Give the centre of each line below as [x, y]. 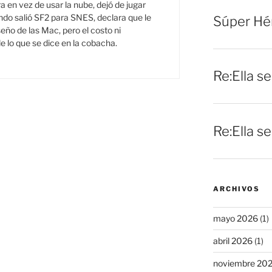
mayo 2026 [235, 218]
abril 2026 [233, 240]
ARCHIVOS [236, 189]
